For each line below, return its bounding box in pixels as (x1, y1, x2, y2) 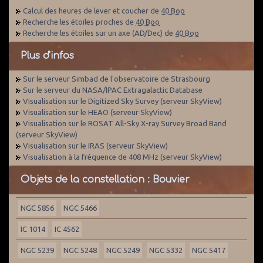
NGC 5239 (21, 246, 54, 254)
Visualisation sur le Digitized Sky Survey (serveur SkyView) (23, 97, 222, 105)
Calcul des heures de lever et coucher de (23, 6, 161, 15)
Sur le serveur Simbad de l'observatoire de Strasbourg (23, 75, 210, 83)
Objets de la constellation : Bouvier (21, 174, 190, 185)
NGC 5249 (106, 246, 140, 254)
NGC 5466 (63, 204, 97, 212)
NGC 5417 (192, 246, 225, 254)
